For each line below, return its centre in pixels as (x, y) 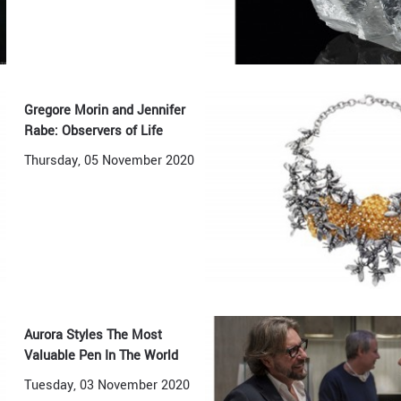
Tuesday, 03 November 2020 (107, 385)
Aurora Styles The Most (94, 335)
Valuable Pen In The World (102, 355)
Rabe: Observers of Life (94, 132)
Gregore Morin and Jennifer (105, 111)
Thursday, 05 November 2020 (110, 161)
